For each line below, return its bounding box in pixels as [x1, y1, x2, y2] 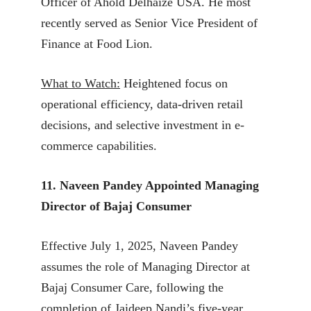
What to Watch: [41, 76, 120, 90]
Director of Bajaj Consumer [41, 199, 192, 213]
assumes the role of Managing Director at [41, 259, 250, 274]
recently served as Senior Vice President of [41, 15, 258, 30]
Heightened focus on [120, 76, 228, 90]
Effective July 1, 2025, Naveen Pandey [41, 238, 238, 253]
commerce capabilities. [41, 138, 157, 153]
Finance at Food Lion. [41, 36, 153, 51]
